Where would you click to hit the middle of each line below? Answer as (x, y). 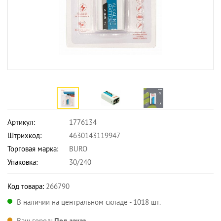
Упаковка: (22, 162)
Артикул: (21, 122)
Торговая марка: (33, 149)
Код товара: (26, 186)
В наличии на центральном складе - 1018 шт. (89, 202)
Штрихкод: (24, 135)
